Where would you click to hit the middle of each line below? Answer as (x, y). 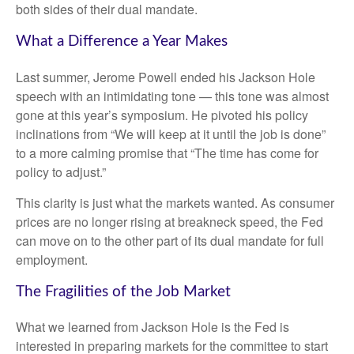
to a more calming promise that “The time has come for (167, 153)
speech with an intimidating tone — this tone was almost (172, 96)
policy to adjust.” (61, 171)
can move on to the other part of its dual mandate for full (170, 240)
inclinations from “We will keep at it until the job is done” (171, 134)
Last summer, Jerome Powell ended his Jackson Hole (166, 77)
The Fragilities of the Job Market (123, 292)
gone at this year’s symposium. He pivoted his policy (162, 115)
